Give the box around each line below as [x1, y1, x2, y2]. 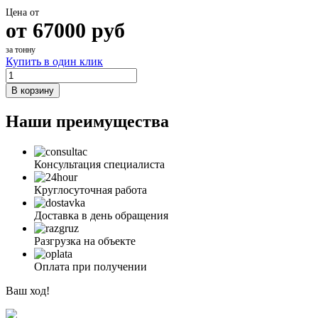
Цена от [6, 6, 39, 18]
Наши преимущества [6, 111, 169, 131]
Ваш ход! [6, 284, 50, 297]
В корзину [11, 84, 54, 96]
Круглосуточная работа [34, 183, 147, 196]
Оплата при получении [34, 260, 147, 273]
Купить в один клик [6, 55, 103, 67]
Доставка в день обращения [34, 209, 168, 221]
